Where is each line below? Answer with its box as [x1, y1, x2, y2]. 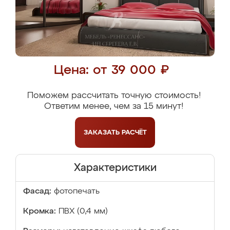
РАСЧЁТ [121, 129, 147, 136]
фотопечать [54, 187, 100, 196]
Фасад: [23, 187, 51, 196]
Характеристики [73, 163, 157, 173]
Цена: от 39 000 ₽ [53, 64, 169, 77]
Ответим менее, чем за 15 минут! [44, 102, 183, 111]
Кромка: [23, 207, 56, 216]
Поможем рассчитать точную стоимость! [27, 91, 201, 100]
